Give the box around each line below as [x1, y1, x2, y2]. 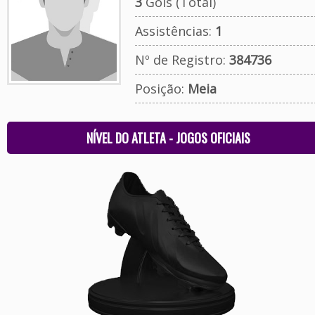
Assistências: [134, 22, 215, 39]
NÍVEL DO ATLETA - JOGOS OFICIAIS [86, 129, 250, 147]
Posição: [134, 80, 188, 97]
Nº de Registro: [134, 51, 229, 68]
